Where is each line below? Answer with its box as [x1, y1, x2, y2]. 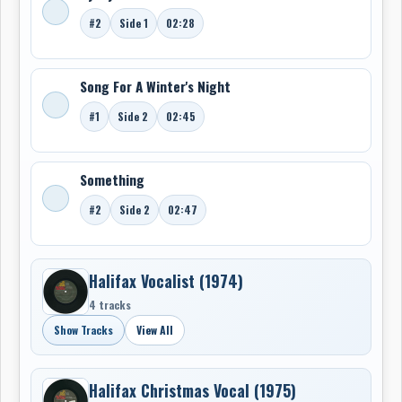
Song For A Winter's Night [80, 76, 231, 96]
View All [136, 322, 173, 337]
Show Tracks [54, 322, 113, 337]
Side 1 [119, 15, 148, 31]
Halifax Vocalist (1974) [89, 268, 243, 293]
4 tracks [89, 296, 131, 312]
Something [80, 170, 144, 189]
